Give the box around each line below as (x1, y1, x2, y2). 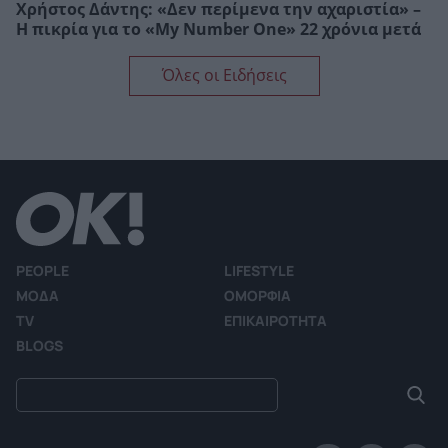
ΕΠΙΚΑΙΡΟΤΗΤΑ (224, 310, 327, 330)
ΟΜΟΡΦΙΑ (224, 285, 291, 305)
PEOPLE (16, 260, 69, 280)
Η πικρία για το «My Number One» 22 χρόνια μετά (16, 19, 421, 39)
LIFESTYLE (224, 260, 294, 280)
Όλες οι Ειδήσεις (161, 65, 287, 85)
